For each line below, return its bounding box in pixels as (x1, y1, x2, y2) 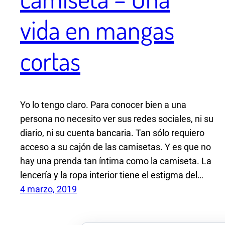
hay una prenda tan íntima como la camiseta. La (20, 156, 211, 167)
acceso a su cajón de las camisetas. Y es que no (20, 142, 211, 153)
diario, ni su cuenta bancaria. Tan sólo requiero (20, 128, 204, 139)
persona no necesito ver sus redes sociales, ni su (20, 114, 213, 125)
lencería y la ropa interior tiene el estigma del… (20, 170, 203, 181)
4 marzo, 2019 (20, 184, 77, 195)
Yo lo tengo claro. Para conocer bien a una (20, 99, 186, 110)
